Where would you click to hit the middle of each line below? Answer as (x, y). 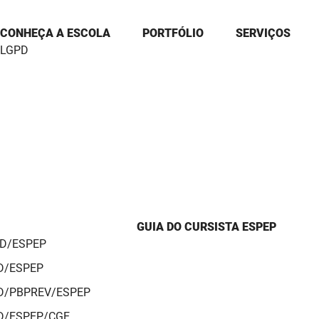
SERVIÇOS (263, 33)
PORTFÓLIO (173, 33)
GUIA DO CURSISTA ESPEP (206, 226)
